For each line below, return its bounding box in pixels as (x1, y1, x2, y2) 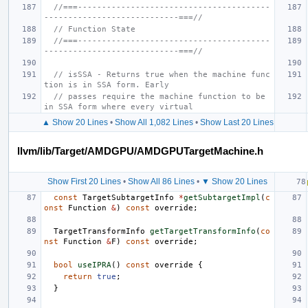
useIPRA (78, 260, 111, 269)
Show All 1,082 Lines (114, 117, 193, 127)
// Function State (54, 24, 135, 34)
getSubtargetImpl (184, 192, 261, 202)
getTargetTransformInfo (150, 226, 256, 236)
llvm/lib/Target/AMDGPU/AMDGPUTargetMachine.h (17, 144, 263, 157)
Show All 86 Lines (128, 176, 195, 186)
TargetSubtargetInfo (82, 192, 174, 202)
